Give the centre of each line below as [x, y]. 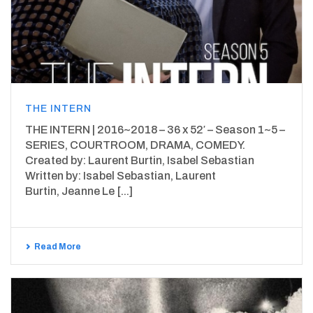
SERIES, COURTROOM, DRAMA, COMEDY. [135, 145]
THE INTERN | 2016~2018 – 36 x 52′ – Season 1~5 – [155, 130]
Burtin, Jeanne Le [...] [79, 191]
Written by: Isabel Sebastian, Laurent [121, 176]
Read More [58, 247]
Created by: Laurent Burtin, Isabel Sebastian [140, 161]
